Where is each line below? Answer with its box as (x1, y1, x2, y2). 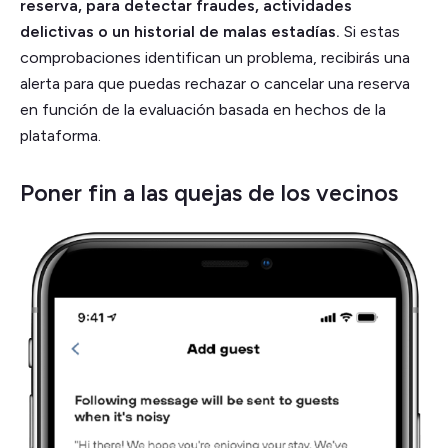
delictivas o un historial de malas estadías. (20, 21, 340, 41)
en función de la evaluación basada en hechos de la (20, 99, 386, 119)
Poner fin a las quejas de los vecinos (20, 178, 398, 207)
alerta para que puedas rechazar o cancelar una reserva (20, 73, 410, 93)
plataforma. (20, 125, 101, 145)
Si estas (340, 21, 400, 41)
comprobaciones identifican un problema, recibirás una (20, 47, 410, 67)
